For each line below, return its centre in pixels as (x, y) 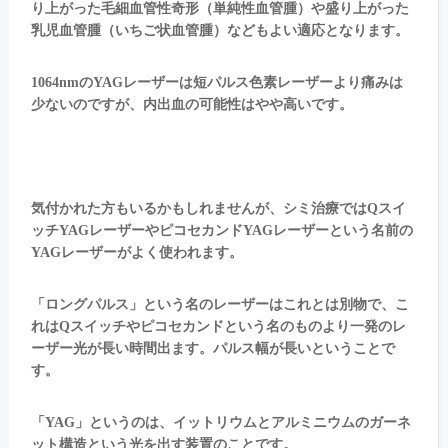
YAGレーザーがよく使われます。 (136, 253)
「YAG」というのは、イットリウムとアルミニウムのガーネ (220, 423)
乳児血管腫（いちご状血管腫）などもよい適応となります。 (219, 31)
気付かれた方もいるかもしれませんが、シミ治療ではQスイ (218, 209)
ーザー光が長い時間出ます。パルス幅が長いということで (212, 349)
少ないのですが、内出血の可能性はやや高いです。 (191, 105)
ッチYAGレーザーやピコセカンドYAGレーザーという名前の (221, 231)
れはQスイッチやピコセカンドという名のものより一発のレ (218, 327)
